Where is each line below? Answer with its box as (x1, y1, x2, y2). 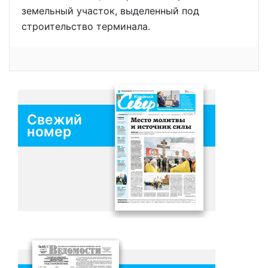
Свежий (27, 111, 82, 129)
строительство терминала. (22, 20, 150, 33)
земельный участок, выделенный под (22, 5, 199, 17)
